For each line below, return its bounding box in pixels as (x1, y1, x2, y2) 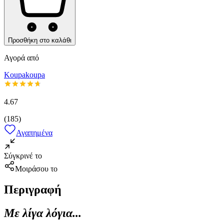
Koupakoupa (4, 70, 45, 79)
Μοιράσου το (15, 164, 57, 173)
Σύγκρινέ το (4, 151, 42, 160)
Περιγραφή (4, 183, 61, 196)
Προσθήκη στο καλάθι (8, 36, 71, 44)
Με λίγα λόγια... (4, 206, 81, 220)
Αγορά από (4, 53, 39, 62)
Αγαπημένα (16, 128, 52, 137)
